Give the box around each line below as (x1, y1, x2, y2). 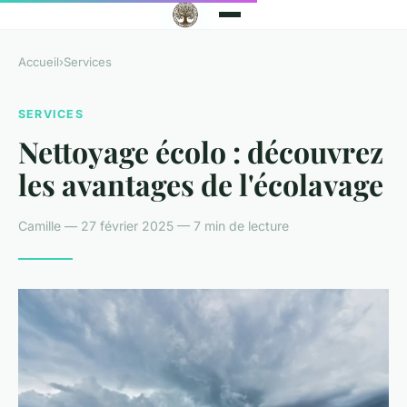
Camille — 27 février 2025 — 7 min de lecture (18, 217, 289, 233)
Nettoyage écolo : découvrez (18, 131, 383, 171)
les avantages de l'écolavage (18, 164, 383, 203)
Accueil (18, 55, 59, 69)
